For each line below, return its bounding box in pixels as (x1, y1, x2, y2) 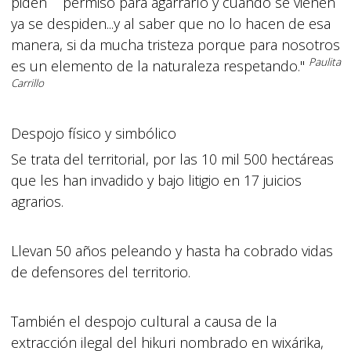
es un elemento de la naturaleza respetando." (10, 56, 309, 75)
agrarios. (10, 192, 63, 211)
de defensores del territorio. (10, 262, 190, 281)
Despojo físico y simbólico (10, 124, 176, 143)
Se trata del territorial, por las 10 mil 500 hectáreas (10, 150, 334, 168)
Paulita (308, 55, 341, 70)
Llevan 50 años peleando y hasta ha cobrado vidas (10, 241, 333, 260)
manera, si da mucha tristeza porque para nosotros (10, 35, 340, 54)
